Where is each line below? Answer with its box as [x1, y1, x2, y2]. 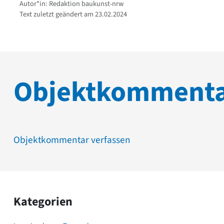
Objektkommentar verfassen [13, 132, 130, 147]
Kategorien [13, 192, 72, 210]
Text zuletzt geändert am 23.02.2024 [19, 8, 127, 19]
